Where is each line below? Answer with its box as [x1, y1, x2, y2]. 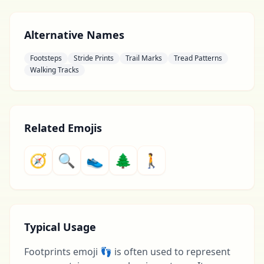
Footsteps [30, 53, 62, 63]
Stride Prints [74, 53, 114, 63]
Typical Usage [24, 220, 96, 234]
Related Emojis [24, 121, 102, 135]
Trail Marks [126, 53, 162, 63]
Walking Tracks [30, 65, 79, 75]
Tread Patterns [174, 53, 222, 63]
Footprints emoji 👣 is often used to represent [24, 245, 230, 258]
